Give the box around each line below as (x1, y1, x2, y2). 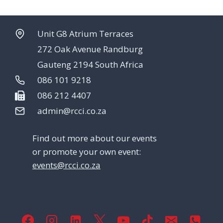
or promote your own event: (32, 146, 141, 158)
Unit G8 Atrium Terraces (37, 27, 133, 39)
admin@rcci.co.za (37, 105, 107, 116)
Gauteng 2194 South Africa (37, 58, 143, 70)
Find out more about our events (32, 132, 157, 144)
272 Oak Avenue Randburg (37, 43, 143, 55)
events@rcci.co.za (32, 159, 101, 171)
